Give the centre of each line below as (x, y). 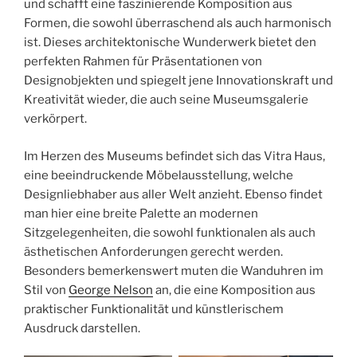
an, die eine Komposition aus (234, 290)
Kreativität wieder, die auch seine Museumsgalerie (166, 100)
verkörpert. (55, 119)
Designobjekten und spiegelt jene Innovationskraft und (178, 81)
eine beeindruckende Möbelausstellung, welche (159, 175)
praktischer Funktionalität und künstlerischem (154, 309)
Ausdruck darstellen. (82, 328)
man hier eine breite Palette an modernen (141, 213)
